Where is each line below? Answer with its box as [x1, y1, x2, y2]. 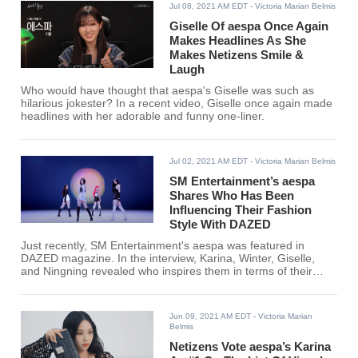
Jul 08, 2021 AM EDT [169, 2, 249, 11]
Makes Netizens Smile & [169, 48, 304, 62]
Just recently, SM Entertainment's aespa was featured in [21, 240, 305, 253]
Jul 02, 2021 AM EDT [169, 157, 249, 166]
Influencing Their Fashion [169, 203, 312, 217]
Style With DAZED [169, 217, 272, 232]
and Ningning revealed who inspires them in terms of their [21, 265, 313, 278]
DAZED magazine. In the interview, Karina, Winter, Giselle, [21, 253, 316, 265]
